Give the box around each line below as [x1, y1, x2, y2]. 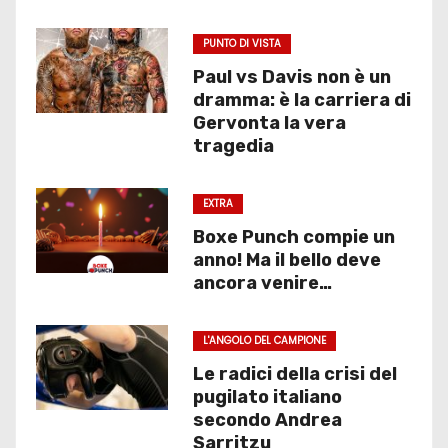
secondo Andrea [192, 409, 342, 431]
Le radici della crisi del [192, 363, 397, 385]
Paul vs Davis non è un [192, 66, 391, 88]
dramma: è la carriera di [192, 89, 411, 111]
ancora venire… [192, 272, 332, 294]
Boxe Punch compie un [192, 226, 395, 248]
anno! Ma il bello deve [192, 249, 381, 271]
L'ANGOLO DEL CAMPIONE [202, 333, 326, 348]
